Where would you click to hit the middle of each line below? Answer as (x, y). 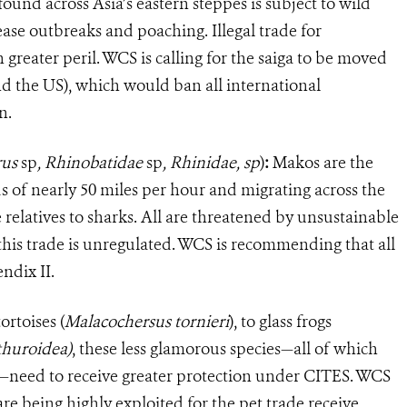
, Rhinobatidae (92, 162)
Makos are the (321, 162)
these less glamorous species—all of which (227, 348)
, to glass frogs (283, 321)
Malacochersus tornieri (147, 321)
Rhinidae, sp (215, 162)
